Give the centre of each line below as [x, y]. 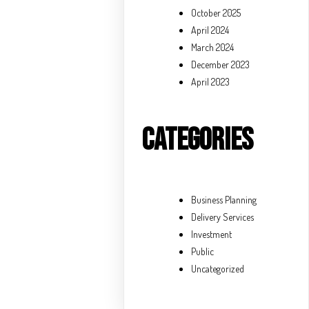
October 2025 [216, 12]
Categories [198, 141]
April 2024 [210, 30]
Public [203, 252]
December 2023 [221, 64]
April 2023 [211, 81]
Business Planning [224, 200]
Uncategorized [218, 269]
